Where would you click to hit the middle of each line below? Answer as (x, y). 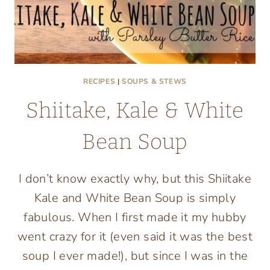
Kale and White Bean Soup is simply (135, 198)
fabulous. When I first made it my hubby (135, 218)
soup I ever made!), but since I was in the (135, 256)
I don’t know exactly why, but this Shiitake (135, 179)
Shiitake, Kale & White (135, 111)
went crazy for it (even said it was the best (135, 237)
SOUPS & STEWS (154, 82)
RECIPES (99, 82)
